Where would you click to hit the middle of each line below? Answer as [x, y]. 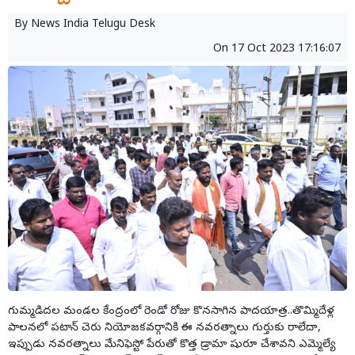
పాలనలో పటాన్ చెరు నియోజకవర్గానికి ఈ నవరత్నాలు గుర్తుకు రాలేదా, [164, 329]
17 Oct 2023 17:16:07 [286, 50]
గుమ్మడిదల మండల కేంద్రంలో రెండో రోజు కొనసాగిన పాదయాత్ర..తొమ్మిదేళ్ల [171, 312]
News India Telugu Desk [93, 25]
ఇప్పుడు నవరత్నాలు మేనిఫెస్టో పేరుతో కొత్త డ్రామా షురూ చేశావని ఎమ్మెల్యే [172, 345]
